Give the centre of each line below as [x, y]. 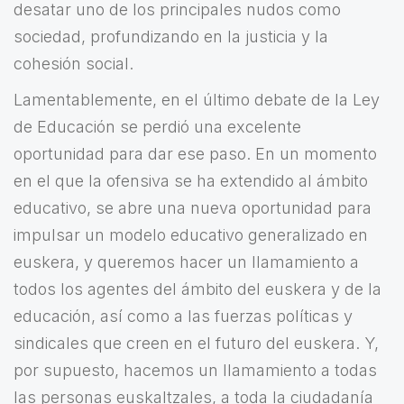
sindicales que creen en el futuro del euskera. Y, [196, 344]
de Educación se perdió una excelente [157, 127]
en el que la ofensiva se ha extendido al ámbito [191, 181]
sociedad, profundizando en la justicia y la [171, 37]
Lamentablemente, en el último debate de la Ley [197, 100]
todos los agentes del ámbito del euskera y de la [197, 289]
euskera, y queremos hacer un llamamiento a [186, 262]
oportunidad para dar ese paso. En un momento [195, 154]
